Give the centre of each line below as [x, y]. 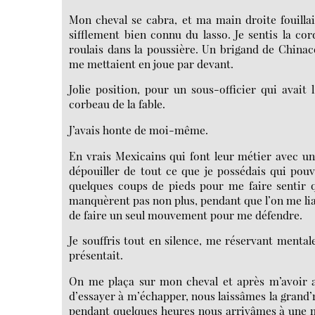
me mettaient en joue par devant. [152, 63]
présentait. [96, 255]
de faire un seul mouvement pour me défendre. [186, 214]
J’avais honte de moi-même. [139, 129]
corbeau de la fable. [117, 104]
